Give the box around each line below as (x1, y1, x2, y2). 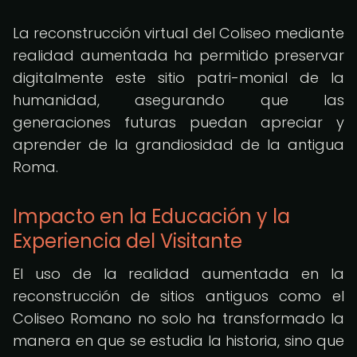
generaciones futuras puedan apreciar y (13, 112, 344, 132)
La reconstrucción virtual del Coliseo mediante (13, 23, 344, 43)
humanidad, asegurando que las (13, 90, 344, 110)
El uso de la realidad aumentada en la (13, 264, 344, 284)
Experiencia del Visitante (13, 228, 242, 254)
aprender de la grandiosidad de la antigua (13, 135, 344, 155)
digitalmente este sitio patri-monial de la (13, 68, 344, 88)
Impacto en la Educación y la (13, 203, 290, 229)
